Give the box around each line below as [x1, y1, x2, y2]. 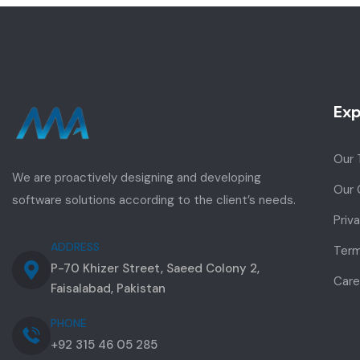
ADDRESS [51, 239, 100, 255]
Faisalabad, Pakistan [51, 280, 166, 297]
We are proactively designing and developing [12, 170, 261, 186]
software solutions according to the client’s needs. [12, 192, 296, 209]
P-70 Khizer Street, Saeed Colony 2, [51, 260, 260, 277]
